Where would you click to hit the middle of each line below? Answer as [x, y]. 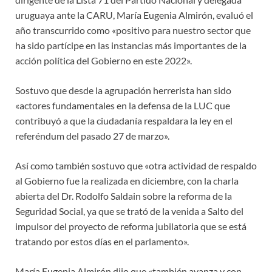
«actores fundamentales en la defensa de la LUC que [123, 105]
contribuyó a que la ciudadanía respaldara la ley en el [124, 120]
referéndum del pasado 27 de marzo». [92, 135]
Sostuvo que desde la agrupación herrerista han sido [123, 90]
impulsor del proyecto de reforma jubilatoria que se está [131, 226]
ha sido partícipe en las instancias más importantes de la [131, 45]
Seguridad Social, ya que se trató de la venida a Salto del [129, 211]
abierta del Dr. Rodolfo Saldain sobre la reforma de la [124, 195]
